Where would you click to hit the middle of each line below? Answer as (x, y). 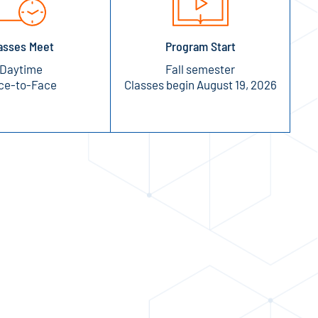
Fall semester (201, 68)
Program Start (200, 46)
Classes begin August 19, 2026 (200, 84)
